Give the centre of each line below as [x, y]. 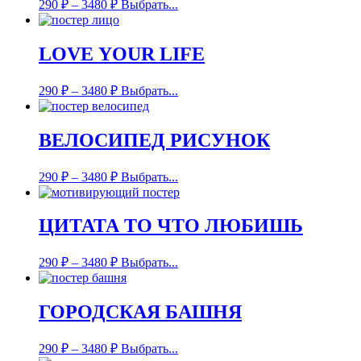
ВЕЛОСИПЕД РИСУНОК [154, 140]
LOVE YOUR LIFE [122, 54]
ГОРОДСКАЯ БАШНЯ [140, 312]
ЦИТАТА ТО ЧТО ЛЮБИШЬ [171, 226]
